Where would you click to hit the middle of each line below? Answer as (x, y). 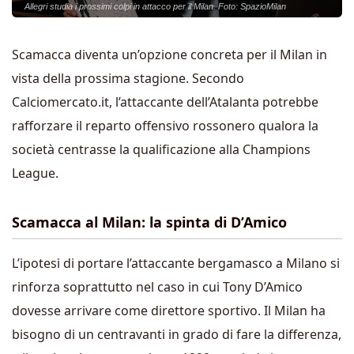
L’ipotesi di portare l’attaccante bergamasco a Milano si (176, 263)
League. (35, 173)
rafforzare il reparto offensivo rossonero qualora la (165, 126)
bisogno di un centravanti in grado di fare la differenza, (177, 334)
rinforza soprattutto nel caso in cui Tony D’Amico (157, 287)
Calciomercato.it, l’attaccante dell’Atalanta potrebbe (165, 102)
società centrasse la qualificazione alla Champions (161, 149)
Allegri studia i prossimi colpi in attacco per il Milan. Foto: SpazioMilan (155, 6)
